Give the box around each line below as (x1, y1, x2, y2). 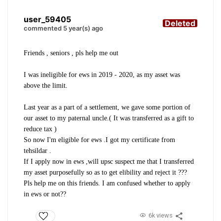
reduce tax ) (24, 125, 57, 133)
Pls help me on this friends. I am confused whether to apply (24, 179, 190, 187)
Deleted (165, 18, 195, 28)
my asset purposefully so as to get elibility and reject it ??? (24, 168, 187, 176)
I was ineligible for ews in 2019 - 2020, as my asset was (24, 71, 180, 78)
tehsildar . (24, 147, 51, 154)
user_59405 (24, 14, 71, 24)
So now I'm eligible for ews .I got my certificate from (24, 136, 175, 144)
